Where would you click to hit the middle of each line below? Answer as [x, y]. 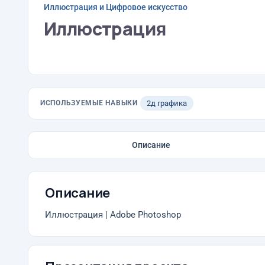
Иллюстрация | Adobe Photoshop [113, 215]
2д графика [167, 103]
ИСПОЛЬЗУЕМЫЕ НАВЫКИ [89, 103]
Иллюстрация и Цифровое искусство [116, 7]
